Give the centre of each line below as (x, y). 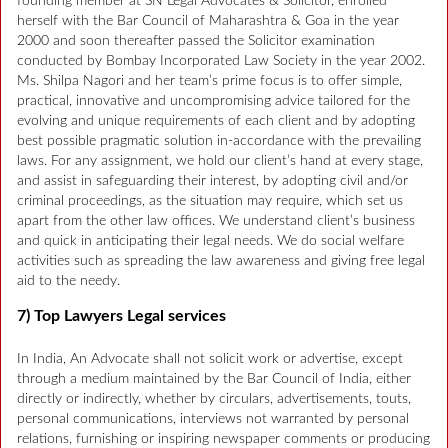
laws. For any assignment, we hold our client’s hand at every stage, (220, 161)
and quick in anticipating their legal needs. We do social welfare (210, 241)
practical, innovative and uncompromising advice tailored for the (213, 101)
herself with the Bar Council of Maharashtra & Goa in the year (208, 21)
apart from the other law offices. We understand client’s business (216, 221)
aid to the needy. (68, 281)
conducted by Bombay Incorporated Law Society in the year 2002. (221, 61)
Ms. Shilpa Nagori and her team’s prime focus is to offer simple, (209, 81)
